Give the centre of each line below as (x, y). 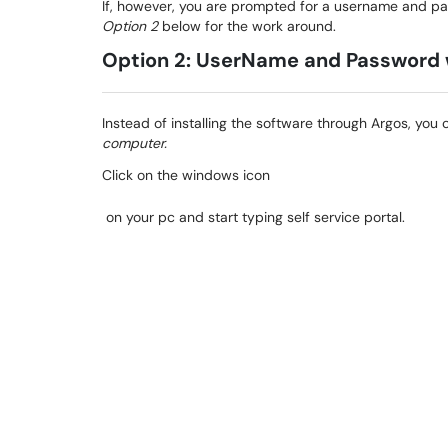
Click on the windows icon (186, 175)
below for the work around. (249, 26)
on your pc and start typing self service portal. (253, 217)
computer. (136, 143)
